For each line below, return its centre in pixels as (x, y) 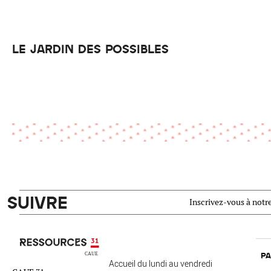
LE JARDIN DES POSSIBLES (90, 48)
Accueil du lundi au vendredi (161, 264)
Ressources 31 (38, 245)
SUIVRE (38, 202)
